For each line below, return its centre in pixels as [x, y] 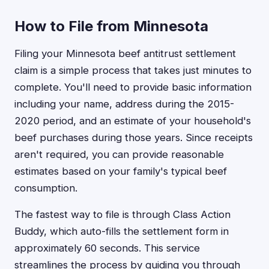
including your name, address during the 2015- [124, 104]
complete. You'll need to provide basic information [133, 87]
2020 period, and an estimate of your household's [133, 121]
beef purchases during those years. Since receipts [134, 138]
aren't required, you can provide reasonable [119, 154]
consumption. [46, 188]
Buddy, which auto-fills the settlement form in [122, 231]
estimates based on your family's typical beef [121, 171]
